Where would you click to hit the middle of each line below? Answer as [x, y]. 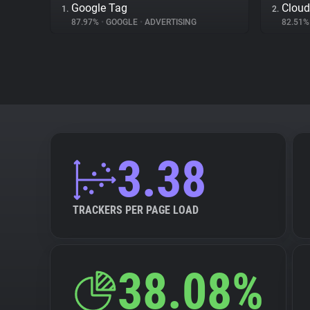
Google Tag [99, 8]
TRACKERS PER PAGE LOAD [136, 210]
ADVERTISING [170, 22]
